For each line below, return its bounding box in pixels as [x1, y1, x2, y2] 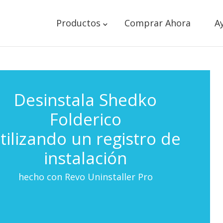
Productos [56, 17, 101, 29]
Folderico [49, 108, 121, 130]
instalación [44, 147, 127, 169]
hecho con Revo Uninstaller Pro [18, 171, 153, 183]
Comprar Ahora [124, 17, 191, 29]
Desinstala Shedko [14, 89, 157, 111]
